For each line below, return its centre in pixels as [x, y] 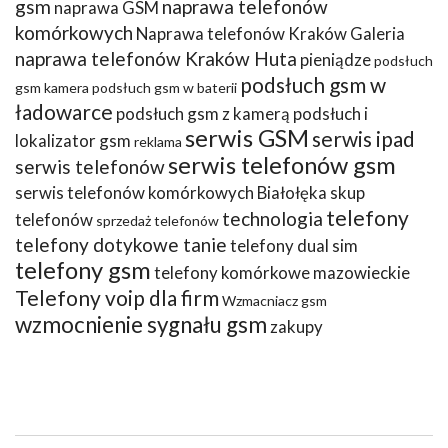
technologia [272, 218]
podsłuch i [330, 113]
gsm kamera [52, 87]
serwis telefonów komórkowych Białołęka [171, 192]
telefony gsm [83, 269]
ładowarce [64, 111]
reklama [158, 141]
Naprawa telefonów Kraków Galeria [270, 33]
